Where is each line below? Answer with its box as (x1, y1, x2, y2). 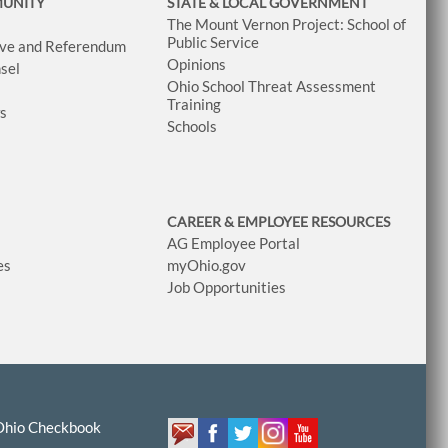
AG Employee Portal (166, 233, 300, 252)
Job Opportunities (166, 277, 286, 296)
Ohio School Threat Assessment (166, 76, 376, 95)
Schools (166, 116, 217, 135)
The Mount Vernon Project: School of (166, 14, 406, 33)
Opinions (166, 54, 226, 73)
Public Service (166, 32, 259, 51)
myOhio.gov (166, 255, 246, 274)
